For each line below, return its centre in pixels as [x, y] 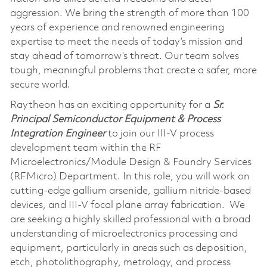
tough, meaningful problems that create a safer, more [133, 70]
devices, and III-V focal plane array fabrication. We [127, 205]
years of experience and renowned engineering [117, 27]
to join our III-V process [159, 133]
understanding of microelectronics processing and [124, 234]
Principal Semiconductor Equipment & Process [115, 119]
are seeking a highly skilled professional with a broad [130, 219]
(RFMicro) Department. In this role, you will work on [130, 176]
